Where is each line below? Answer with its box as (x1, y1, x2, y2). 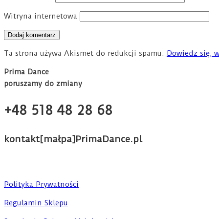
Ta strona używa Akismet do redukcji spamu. (4, 48, 167, 58)
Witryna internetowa (4, 11, 77, 21)
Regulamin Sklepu (4, 198, 68, 207)
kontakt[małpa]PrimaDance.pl (4, 133, 142, 145)
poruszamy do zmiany (4, 79, 82, 88)
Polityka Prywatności (4, 179, 79, 189)
